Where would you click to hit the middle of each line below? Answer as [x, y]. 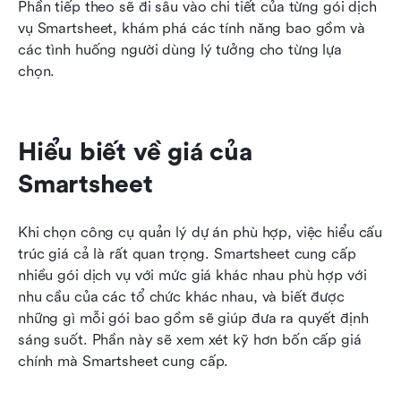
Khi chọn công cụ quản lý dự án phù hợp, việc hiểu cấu [200, 233]
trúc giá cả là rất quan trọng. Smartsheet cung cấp [187, 254]
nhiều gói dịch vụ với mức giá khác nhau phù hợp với [192, 276]
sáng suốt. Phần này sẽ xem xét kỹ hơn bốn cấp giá [190, 340]
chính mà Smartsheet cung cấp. [124, 362]
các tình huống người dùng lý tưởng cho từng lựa [180, 50]
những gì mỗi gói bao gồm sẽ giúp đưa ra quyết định [193, 319]
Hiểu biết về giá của [135, 153]
